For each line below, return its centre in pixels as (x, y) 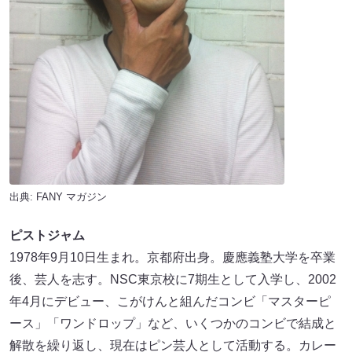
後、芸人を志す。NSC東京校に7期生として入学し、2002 (173, 280)
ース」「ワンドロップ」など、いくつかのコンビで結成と (173, 324)
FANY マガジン (71, 197)
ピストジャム (47, 236)
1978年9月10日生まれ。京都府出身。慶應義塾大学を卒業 (172, 258)
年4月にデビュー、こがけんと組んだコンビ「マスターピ (170, 302)
